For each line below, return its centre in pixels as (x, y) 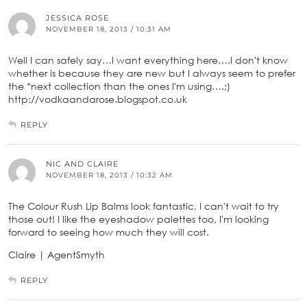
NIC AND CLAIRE (82, 163)
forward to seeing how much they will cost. (109, 232)
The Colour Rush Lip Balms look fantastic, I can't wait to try (144, 206)
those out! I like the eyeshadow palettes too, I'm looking (138, 219)
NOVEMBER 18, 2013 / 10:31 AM (109, 29)
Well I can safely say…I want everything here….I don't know (148, 60)
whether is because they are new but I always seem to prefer (152, 73)
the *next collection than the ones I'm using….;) (119, 86)
